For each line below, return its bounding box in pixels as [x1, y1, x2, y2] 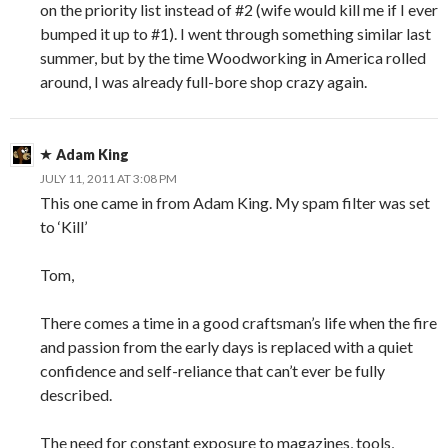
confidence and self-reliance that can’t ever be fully [40, 360, 385, 380]
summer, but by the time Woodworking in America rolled [40, 47, 426, 67]
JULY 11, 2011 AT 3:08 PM [40, 170, 177, 186]
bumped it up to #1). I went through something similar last [40, 23, 431, 43]
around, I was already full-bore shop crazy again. [40, 71, 367, 91]
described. [40, 384, 112, 404]
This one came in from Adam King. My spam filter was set [40, 192, 430, 212]
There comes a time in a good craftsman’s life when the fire [40, 312, 437, 332]
